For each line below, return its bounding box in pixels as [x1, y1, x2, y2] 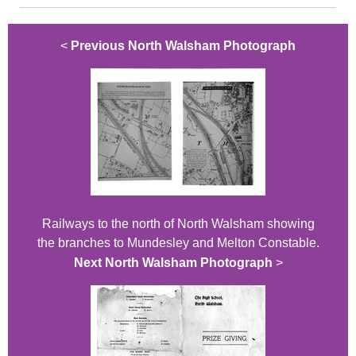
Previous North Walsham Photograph [71, 39, 296, 53]
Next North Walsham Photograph [73, 256, 273, 270]
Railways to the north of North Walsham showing [41, 217, 315, 231]
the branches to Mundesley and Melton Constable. [37, 236, 319, 250]
